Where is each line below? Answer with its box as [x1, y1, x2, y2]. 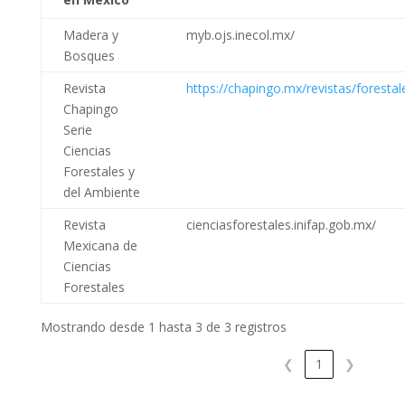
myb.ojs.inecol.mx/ [185, 25, 295, 43]
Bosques [62, 46, 115, 64]
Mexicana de [62, 236, 137, 254]
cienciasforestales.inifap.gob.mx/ [185, 215, 376, 233]
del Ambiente [62, 183, 140, 201]
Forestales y [62, 162, 135, 180]
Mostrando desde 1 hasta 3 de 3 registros [40, 317, 287, 335]
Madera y [62, 25, 118, 43]
